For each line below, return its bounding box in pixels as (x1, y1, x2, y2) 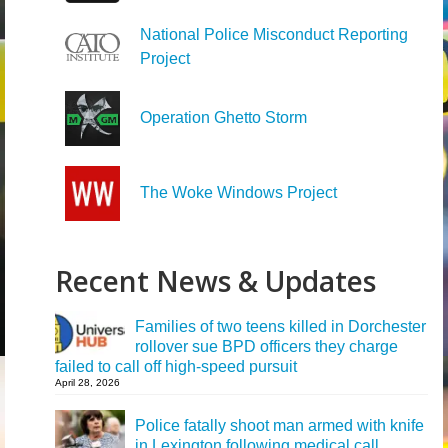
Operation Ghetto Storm (140, 109, 307, 126)
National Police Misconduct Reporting (140, 26, 408, 43)
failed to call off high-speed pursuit (55, 358, 297, 375)
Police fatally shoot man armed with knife (135, 417, 424, 434)
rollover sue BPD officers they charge (135, 338, 398, 355)
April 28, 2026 (55, 377, 120, 388)
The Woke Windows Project (140, 184, 337, 201)
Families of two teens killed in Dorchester (135, 318, 426, 335)
